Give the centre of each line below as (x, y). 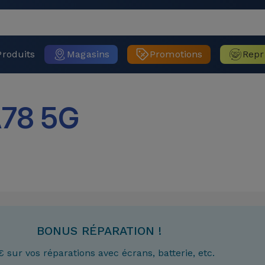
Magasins (88, 54)
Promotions (176, 54)
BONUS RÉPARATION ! (99, 231)
